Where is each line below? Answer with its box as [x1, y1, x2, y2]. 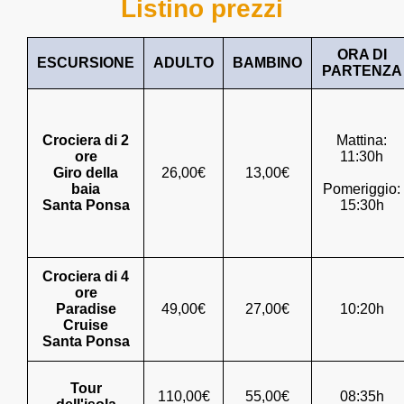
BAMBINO [233, 54, 302, 70]
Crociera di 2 [42, 132, 129, 148]
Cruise [63, 317, 108, 333]
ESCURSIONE [37, 54, 134, 70]
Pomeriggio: [323, 180, 400, 197]
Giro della [53, 164, 118, 180]
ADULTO [153, 54, 214, 70]
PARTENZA [321, 62, 402, 78]
